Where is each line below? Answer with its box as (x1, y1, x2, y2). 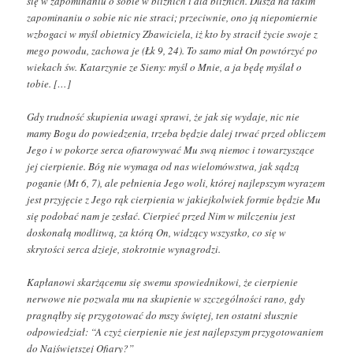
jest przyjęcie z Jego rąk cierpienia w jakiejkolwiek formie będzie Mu (27, 192, 321, 207)
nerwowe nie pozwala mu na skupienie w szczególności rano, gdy (27, 292, 306, 307)
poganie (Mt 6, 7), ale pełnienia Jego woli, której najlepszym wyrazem (27, 176, 325, 191)
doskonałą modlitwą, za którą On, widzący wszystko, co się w (27, 225, 287, 240)
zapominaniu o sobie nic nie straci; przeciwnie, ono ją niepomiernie (27, 10, 318, 25)
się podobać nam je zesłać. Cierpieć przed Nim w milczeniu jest (27, 209, 296, 224)
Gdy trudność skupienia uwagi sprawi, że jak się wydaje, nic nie (27, 110, 300, 124)
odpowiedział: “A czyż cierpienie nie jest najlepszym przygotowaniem (27, 325, 324, 340)
